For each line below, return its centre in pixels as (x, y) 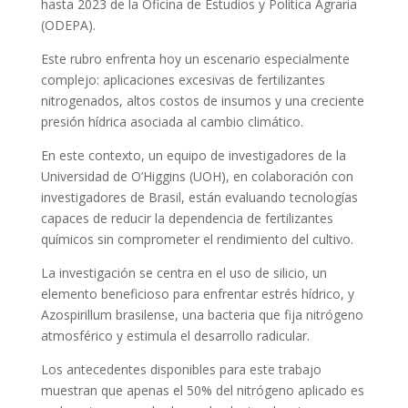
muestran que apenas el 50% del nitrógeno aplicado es (202, 390)
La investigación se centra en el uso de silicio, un (184, 273)
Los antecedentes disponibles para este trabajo (181, 369)
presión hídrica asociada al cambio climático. (172, 122)
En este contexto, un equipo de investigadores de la (193, 155)
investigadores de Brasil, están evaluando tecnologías (199, 197)
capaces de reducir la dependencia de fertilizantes (187, 218)
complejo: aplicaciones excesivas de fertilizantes (183, 80)
